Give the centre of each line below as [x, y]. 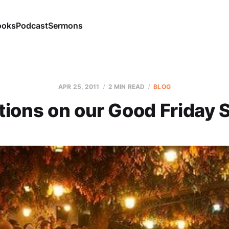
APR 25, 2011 [79, 87]
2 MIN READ [127, 87]
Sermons [65, 25]
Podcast [32, 25]
